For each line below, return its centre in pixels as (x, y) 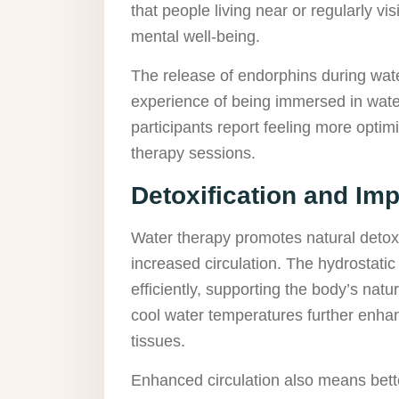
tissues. (158, 341)
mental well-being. (195, 36)
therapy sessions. (193, 153)
